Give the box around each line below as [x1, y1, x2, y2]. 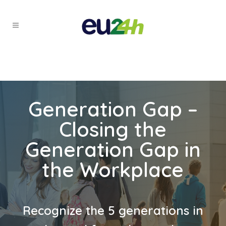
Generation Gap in [25, 137, 201, 162]
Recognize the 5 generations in [22, 202, 203, 218]
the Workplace [42, 157, 184, 182]
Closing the [59, 117, 167, 142]
